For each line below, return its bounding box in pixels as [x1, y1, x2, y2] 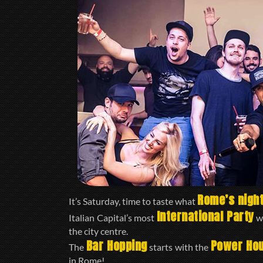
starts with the [147, 241, 211, 252]
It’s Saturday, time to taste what [69, 195, 197, 207]
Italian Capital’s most [69, 212, 157, 223]
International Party [156, 207, 254, 225]
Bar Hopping [86, 237, 147, 255]
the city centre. [69, 225, 128, 237]
